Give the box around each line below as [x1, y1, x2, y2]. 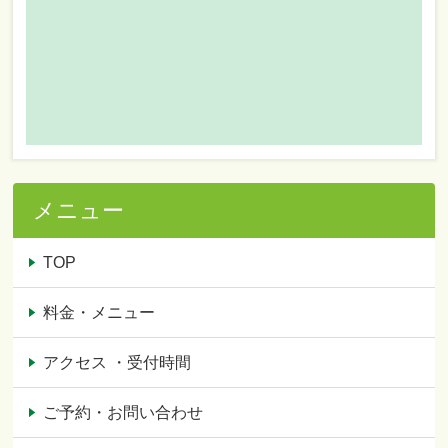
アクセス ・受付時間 [43, 353, 192, 371]
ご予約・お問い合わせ [43, 403, 204, 421]
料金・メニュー [43, 303, 156, 321]
